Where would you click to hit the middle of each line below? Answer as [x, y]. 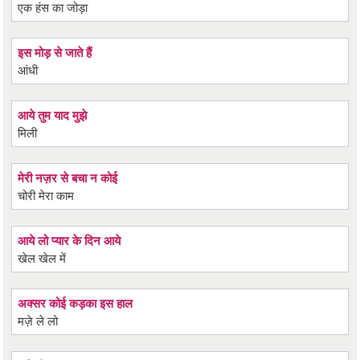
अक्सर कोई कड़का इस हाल [76, 303]
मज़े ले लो [38, 320]
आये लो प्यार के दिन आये [70, 240]
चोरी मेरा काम [46, 195]
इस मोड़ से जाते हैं [55, 52]
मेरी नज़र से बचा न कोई [68, 178]
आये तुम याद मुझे [53, 115]
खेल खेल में [42, 258]
